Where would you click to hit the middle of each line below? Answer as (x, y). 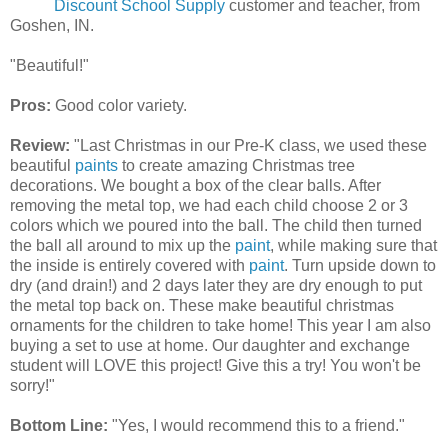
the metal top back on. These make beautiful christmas (202, 305)
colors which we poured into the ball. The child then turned (216, 225)
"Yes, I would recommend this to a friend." (256, 425)
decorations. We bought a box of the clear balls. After (195, 185)
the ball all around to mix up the (122, 245)
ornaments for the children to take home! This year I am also (220, 325)
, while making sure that (353, 245)
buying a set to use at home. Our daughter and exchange (210, 345)
